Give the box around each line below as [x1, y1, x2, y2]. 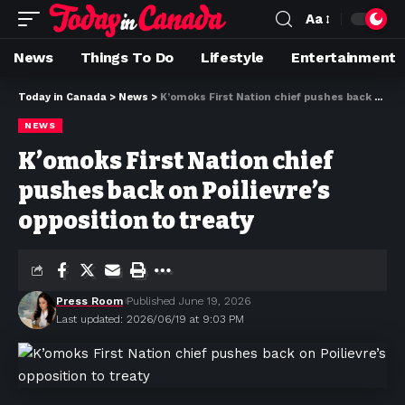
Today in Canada [18, 91, 107, 103]
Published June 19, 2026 [127, 295, 250, 307]
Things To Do [80, 49, 174, 66]
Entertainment [291, 49, 396, 66]
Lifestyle [200, 49, 265, 66]
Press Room [56, 295, 123, 307]
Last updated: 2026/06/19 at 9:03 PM [56, 313, 244, 325]
